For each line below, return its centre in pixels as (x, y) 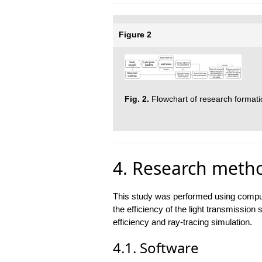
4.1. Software (156, 247)
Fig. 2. (137, 99)
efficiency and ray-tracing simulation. (182, 222)
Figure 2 (135, 35)
